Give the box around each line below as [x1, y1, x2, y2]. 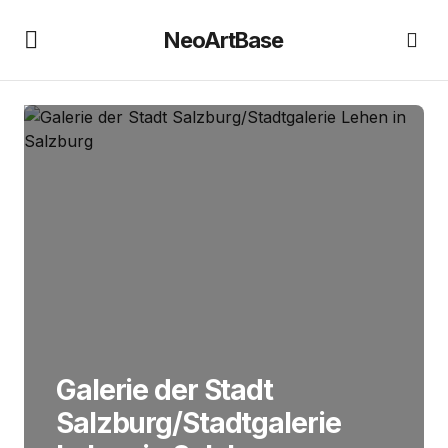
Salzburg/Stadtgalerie [56, 406, 341, 440]
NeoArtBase [164, 26, 284, 53]
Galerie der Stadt [56, 373, 273, 407]
